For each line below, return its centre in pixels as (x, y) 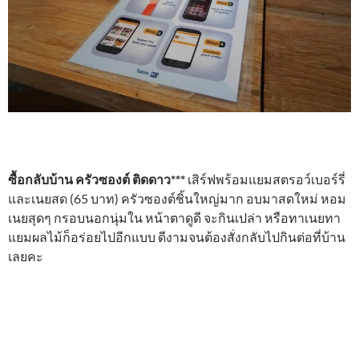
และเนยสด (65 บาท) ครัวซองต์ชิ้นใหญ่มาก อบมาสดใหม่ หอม (177, 199)
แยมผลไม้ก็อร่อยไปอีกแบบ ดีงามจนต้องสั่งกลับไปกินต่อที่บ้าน (177, 237)
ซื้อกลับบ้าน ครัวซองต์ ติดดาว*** (98, 179)
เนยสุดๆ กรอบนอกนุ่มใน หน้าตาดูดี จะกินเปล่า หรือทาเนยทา (174, 218)
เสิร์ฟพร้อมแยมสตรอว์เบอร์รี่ (266, 179)
